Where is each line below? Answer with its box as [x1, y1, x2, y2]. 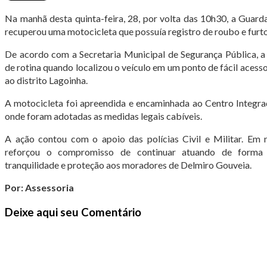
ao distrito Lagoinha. [5, 74, 88, 86]
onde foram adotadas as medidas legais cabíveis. [5, 110, 202, 122]
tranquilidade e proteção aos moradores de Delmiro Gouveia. [5, 159, 252, 170]
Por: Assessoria [5, 182, 74, 193]
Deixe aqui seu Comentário [5, 205, 141, 219]
